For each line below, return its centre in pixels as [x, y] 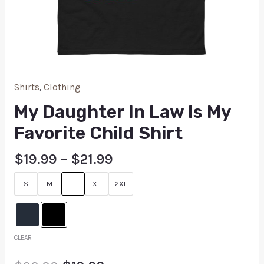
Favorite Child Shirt [98, 133]
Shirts [27, 88]
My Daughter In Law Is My [122, 112]
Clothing [62, 88]
